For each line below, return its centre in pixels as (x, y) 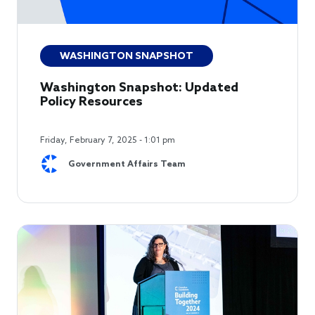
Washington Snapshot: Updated (139, 88)
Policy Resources (91, 102)
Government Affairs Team (127, 165)
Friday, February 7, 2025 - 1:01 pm (108, 140)
